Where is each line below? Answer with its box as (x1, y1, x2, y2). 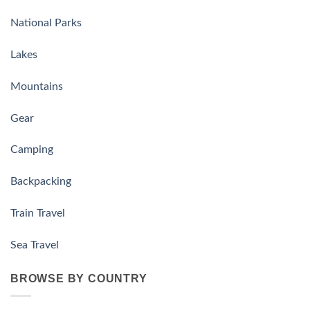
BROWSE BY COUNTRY (10, 272, 147, 284)
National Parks (10, 17, 82, 29)
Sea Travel (10, 239, 59, 250)
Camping (10, 144, 53, 156)
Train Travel (10, 208, 65, 219)
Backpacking (10, 176, 71, 188)
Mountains (10, 80, 63, 92)
